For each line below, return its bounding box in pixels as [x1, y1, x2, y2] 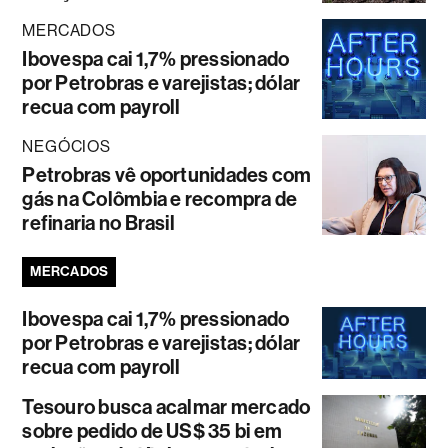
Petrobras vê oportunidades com [22, 162, 312, 187]
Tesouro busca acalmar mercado [22, 394, 311, 419]
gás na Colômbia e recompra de [22, 186, 298, 211]
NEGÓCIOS [22, 136, 111, 156]
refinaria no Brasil [22, 210, 175, 235]
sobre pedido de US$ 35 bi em [22, 418, 283, 443]
